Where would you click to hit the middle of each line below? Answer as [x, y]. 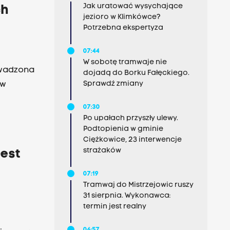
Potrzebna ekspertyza [123, 28]
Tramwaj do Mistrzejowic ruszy [138, 185]
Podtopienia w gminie [123, 129]
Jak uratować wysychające [133, 6]
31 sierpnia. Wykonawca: [127, 196]
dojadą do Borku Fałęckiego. [136, 73]
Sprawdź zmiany [113, 84]
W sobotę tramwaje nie [125, 62]
